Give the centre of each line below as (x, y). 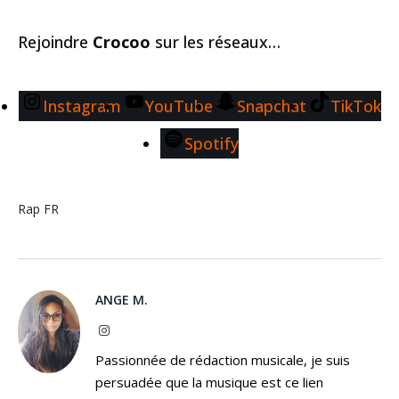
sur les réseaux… (216, 41)
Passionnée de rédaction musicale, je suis (223, 359)
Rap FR (38, 208)
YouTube (179, 106)
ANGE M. (122, 299)
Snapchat (271, 106)
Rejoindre (55, 41)
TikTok (355, 106)
